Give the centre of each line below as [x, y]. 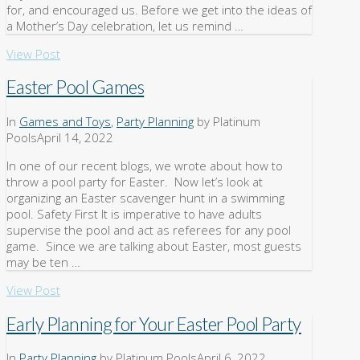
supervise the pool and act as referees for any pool [149, 229]
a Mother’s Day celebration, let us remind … [125, 25]
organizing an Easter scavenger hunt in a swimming [145, 197]
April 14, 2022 [75, 137]
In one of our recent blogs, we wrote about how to [145, 165]
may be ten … [43, 262]
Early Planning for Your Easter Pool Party [154, 324]
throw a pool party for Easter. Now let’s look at [135, 181]
